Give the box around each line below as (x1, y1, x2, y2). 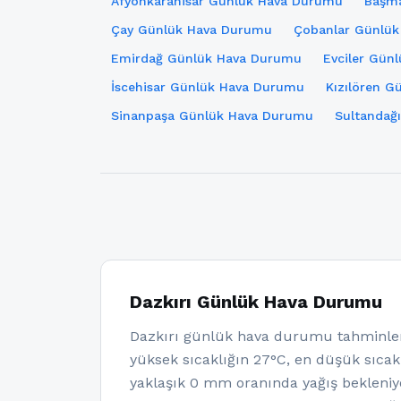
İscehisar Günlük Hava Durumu (111, 80, 304, 94)
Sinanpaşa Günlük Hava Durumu (111, 108, 313, 123)
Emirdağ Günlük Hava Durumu (111, 51, 302, 65)
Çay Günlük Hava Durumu (111, 22, 272, 37)
